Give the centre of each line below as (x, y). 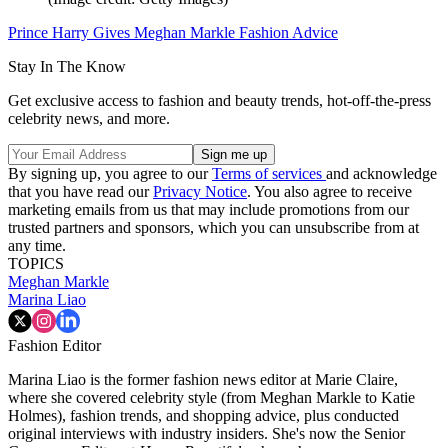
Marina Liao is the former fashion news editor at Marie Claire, (203, 380)
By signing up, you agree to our (110, 174)
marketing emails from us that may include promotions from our (208, 210)
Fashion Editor (54, 346)
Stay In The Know (67, 67)
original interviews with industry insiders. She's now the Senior (206, 434)
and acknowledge (381, 174)
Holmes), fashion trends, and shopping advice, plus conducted (203, 416)
